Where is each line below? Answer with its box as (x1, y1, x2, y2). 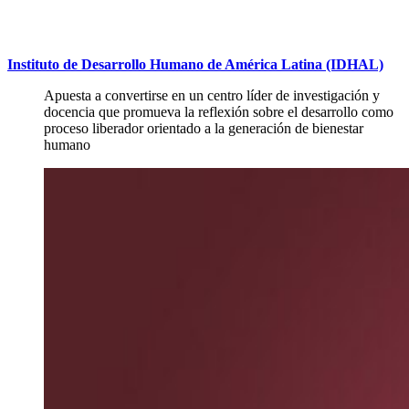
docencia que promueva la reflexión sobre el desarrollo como (44, 104, 393, 121)
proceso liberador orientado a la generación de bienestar (44, 121, 363, 137)
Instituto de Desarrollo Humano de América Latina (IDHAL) (7, 57, 383, 73)
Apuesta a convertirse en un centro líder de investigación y (44, 88, 380, 104)
